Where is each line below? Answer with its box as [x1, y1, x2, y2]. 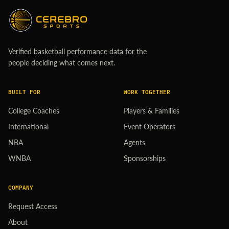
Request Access [8, 201, 57, 211]
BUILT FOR [8, 86, 40, 96]
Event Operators [124, 122, 175, 131]
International [8, 122, 49, 131]
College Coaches [8, 106, 59, 115]
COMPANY [8, 181, 33, 192]
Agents [124, 138, 145, 147]
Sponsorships [124, 153, 166, 163]
